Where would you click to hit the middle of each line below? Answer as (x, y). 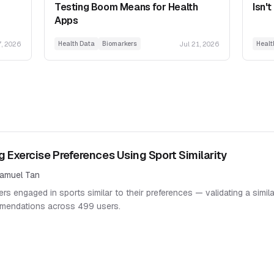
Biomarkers (120, 44)
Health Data (76, 44)
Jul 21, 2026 (199, 44)
